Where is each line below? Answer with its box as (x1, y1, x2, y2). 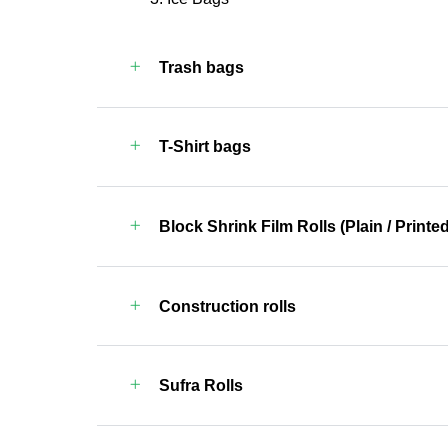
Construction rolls (158, 297, 296, 315)
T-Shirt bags (158, 138, 251, 156)
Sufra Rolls (158, 377, 243, 395)
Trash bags (158, 58, 244, 76)
